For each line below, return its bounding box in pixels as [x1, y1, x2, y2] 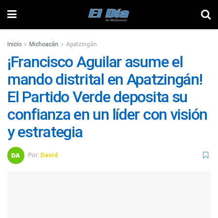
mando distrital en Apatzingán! [7, 70, 202, 89]
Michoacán [29, 41, 58, 48]
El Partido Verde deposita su [7, 88, 188, 106]
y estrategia [7, 123, 83, 141]
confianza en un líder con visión [7, 105, 208, 124]
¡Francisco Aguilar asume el [7, 53, 183, 71]
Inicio [7, 41, 21, 48]
